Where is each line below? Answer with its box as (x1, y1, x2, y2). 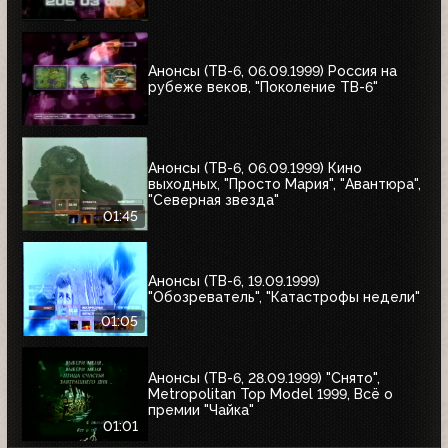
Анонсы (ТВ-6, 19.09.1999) (148, 273, 320, 290)
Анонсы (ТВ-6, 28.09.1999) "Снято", (148, 370, 380, 387)
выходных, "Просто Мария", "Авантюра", (148, 176, 421, 193)
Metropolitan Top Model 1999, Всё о (148, 386, 393, 403)
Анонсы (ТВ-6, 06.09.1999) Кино (148, 160, 362, 177)
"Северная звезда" (148, 192, 279, 209)
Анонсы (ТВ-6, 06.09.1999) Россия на (148, 63, 397, 80)
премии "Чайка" (148, 402, 254, 419)
